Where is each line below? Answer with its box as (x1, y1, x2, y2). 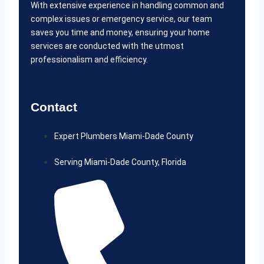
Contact (31, 100, 77, 114)
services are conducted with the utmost (31, 41, 184, 51)
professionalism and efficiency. (31, 55, 148, 65)
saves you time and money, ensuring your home (31, 28, 210, 38)
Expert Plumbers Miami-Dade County (54, 131, 193, 141)
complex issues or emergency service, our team (31, 14, 212, 24)
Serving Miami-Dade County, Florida (54, 157, 186, 167)
